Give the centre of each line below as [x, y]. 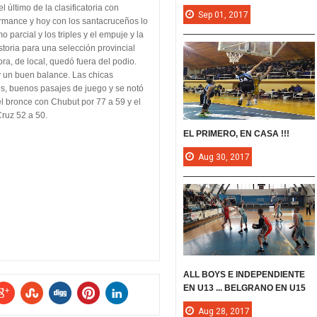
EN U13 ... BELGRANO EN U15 [245, 288]
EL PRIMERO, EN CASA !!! [237, 133]
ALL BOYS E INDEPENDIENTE [244, 275]
